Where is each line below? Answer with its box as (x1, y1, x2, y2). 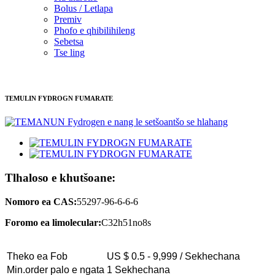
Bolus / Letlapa (54, 2, 113, 14)
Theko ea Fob (7, 250, 68, 261)
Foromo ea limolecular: (5, 217, 101, 228)
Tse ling (54, 47, 85, 58)
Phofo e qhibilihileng (54, 25, 135, 36)
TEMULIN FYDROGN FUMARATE (5, 94, 113, 102)
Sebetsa (54, 36, 83, 47)
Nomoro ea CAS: (5, 196, 77, 207)
